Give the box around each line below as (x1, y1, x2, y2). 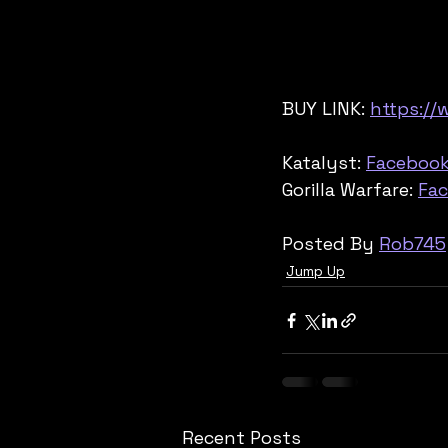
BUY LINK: (282, 97, 370, 120)
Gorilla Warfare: (282, 178, 418, 201)
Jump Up (286, 262, 345, 280)
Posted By (282, 232, 379, 255)
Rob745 (379, 232, 446, 255)
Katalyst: (282, 151, 366, 174)
